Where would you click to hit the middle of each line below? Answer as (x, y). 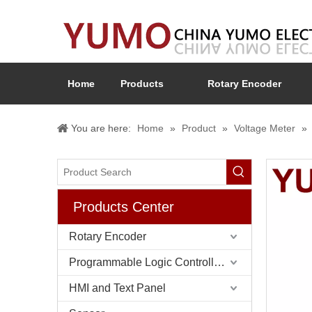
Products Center (124, 207)
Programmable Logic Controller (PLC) (219, 262)
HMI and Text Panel (117, 288)
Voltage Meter (265, 128)
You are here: (101, 128)
